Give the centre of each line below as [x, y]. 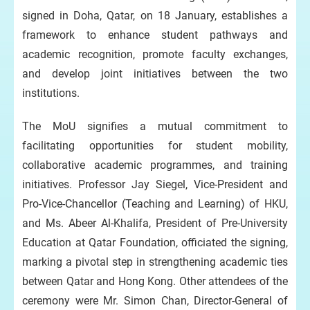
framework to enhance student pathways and [155, 35]
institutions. [51, 93]
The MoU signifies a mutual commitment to [155, 126]
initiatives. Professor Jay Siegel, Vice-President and [155, 184]
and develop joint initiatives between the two [155, 74]
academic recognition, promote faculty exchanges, [155, 54]
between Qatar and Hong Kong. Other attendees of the [155, 281]
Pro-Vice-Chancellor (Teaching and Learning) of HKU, [155, 204]
